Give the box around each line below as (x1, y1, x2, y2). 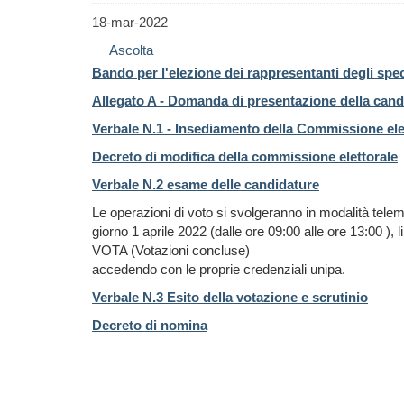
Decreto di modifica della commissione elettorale (92, 149, 398, 164)
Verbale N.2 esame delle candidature (92, 177, 319, 192)
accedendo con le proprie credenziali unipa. (92, 262, 349, 277)
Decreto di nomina (92, 317, 207, 333)
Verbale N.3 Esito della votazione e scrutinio (92, 289, 368, 305)
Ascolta (109, 42, 153, 58)
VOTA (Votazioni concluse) (92, 243, 250, 258)
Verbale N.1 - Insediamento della (92, 121, 297, 136)
